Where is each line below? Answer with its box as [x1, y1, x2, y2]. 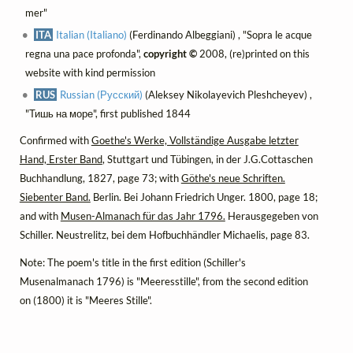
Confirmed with [19, 134, 91, 147]
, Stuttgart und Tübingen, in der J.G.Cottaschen [102, 153, 313, 166]
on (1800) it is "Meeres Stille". [19, 293, 152, 307]
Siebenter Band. [19, 191, 91, 204]
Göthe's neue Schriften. [180, 172, 285, 185]
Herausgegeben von [225, 210, 318, 223]
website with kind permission [24, 66, 155, 80]
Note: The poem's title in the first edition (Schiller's [19, 255, 246, 269]
